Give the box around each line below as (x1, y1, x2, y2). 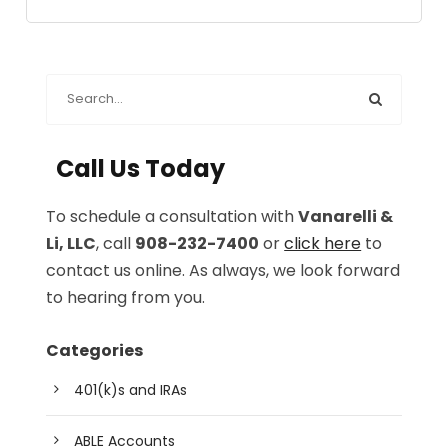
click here (284, 231, 362, 255)
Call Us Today (56, 151, 226, 185)
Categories (46, 338, 144, 362)
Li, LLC (46, 231, 97, 255)
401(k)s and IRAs (74, 379, 188, 400)
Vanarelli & (298, 204, 394, 228)
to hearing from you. (46, 285, 206, 309)
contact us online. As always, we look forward (46, 258, 401, 282)
